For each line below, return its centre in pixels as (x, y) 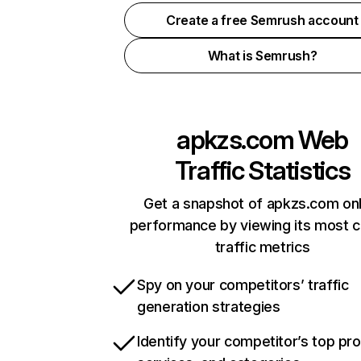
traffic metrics (262, 247)
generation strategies (209, 307)
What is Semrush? (262, 56)
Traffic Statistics (262, 170)
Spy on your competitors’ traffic (243, 285)
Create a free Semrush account (262, 20)
